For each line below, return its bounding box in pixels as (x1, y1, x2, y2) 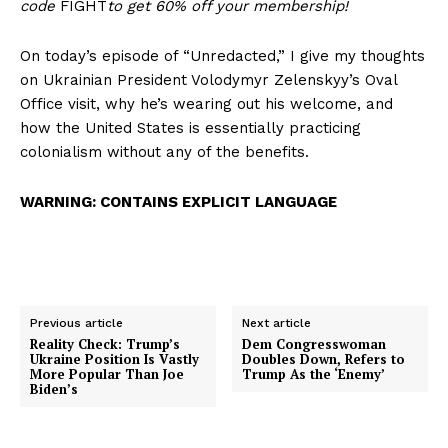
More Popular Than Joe (30, 364, 184, 383)
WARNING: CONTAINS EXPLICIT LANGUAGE (20, 192, 337, 211)
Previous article (30, 315, 123, 330)
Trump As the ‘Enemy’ (242, 364, 386, 383)
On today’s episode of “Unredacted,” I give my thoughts (20, 46, 425, 65)
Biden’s (30, 379, 78, 398)
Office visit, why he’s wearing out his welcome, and (20, 94, 393, 113)
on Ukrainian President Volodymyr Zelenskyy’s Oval (20, 70, 397, 89)
